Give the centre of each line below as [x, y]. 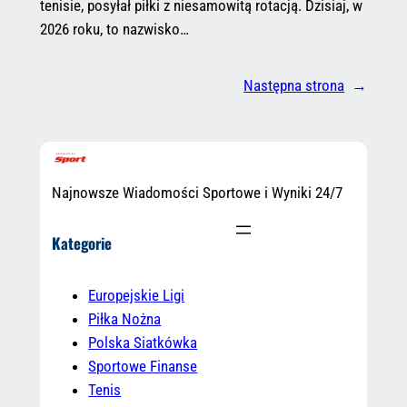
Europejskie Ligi [137, 295]
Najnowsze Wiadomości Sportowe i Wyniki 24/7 [198, 192]
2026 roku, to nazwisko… [114, 30]
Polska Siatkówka [143, 342]
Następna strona [294, 85]
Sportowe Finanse [143, 366]
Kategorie [82, 243]
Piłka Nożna [125, 318]
